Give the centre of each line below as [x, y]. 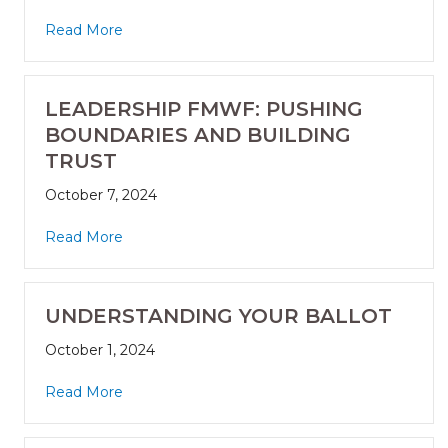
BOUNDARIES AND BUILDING [198, 135]
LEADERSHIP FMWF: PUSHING [204, 109]
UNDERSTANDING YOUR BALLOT [218, 316]
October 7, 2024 [101, 195]
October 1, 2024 [100, 350]
